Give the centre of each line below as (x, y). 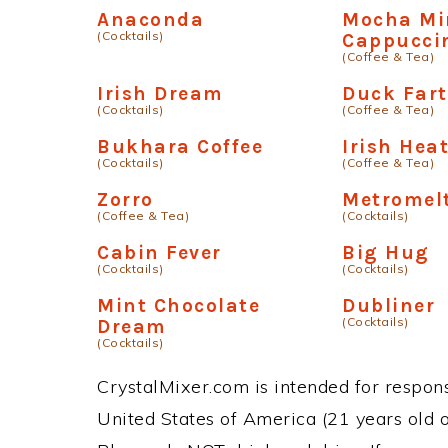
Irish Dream (160, 93)
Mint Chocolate (178, 305)
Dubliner (389, 305)
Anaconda (150, 19)
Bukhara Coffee (180, 146)
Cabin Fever (159, 252)
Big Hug (386, 252)
